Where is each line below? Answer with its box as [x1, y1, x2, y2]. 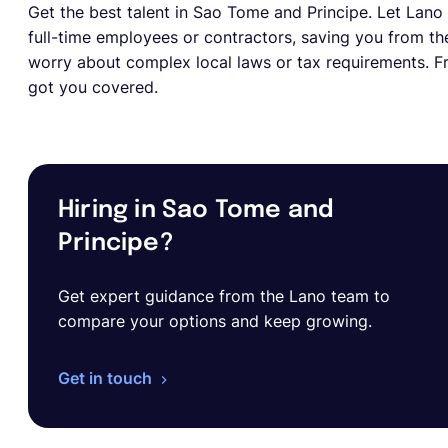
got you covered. [28, 77, 163, 97]
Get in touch [58, 368, 152, 388]
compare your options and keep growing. [58, 311, 372, 331]
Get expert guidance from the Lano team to [58, 286, 390, 306]
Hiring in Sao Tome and [58, 198, 335, 223]
